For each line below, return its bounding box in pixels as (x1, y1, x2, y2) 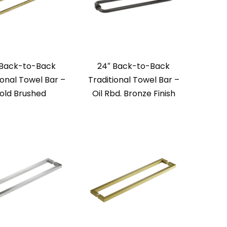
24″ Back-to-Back (97, 60, 170, 72)
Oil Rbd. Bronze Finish (92, 88, 175, 100)
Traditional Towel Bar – (88, 74, 179, 86)
